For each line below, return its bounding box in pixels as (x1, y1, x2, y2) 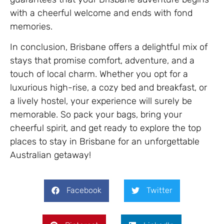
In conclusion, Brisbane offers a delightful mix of (10, 41, 207, 53)
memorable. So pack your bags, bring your (10, 109, 182, 120)
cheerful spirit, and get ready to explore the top (10, 122, 201, 134)
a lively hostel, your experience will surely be (10, 95, 192, 107)
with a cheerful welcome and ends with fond (10, 7, 192, 18)
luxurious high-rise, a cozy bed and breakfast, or (10, 82, 207, 93)
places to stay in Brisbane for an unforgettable (10, 136, 199, 147)
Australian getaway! (10, 149, 91, 161)
